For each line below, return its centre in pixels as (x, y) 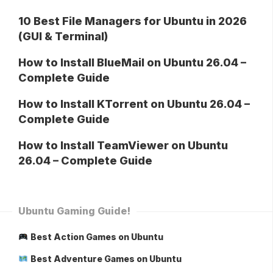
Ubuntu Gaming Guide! (74, 211)
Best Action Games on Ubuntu (97, 236)
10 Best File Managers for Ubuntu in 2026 (133, 21)
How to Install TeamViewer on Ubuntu (123, 145)
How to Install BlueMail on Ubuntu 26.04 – (132, 62)
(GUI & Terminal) (63, 36)
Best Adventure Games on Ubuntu (106, 258)
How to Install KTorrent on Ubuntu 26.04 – (134, 104)
